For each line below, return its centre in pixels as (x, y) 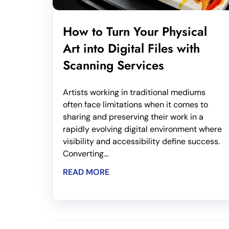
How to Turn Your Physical (135, 31)
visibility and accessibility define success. (141, 141)
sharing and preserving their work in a (133, 117)
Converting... (86, 153)
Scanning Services (113, 65)
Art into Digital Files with (131, 48)
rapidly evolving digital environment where (142, 129)
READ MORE (86, 172)
